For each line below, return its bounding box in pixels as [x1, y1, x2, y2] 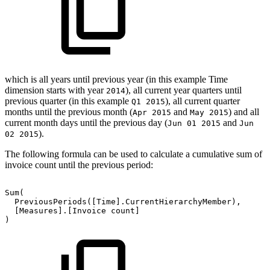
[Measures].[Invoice [14, 206, 106, 215]
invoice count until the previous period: [5, 159, 153, 170]
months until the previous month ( [5, 106, 133, 117]
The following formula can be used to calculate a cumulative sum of [5, 148, 262, 159]
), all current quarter [165, 95, 240, 106]
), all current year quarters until [125, 84, 242, 95]
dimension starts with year [5, 84, 106, 95]
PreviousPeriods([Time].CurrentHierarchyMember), [14, 196, 241, 206]
